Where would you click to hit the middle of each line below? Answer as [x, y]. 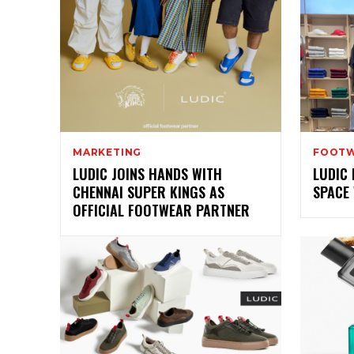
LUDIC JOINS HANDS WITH [147, 173]
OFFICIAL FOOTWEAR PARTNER [161, 210]
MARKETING [107, 152]
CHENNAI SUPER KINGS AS [149, 192]
